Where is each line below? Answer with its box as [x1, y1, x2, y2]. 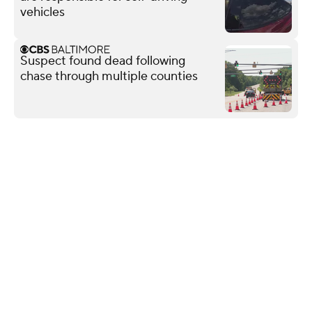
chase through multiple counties [20, 68, 198, 84]
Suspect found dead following [20, 52, 185, 69]
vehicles [20, 3, 65, 20]
